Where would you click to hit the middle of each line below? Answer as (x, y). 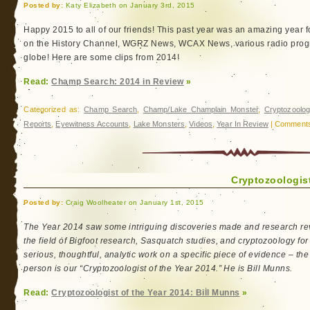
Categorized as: (54, 109)
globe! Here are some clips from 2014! (102, 57)
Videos (201, 124)
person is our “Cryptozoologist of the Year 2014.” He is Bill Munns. (158, 268)
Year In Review (243, 124)
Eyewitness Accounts (92, 124)
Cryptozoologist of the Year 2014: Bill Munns (146, 293)
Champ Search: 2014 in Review (118, 82)
